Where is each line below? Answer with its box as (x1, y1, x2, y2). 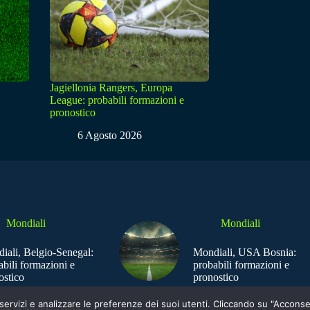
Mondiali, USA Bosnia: (192, 246, 296, 259)
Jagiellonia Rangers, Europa (50, 82, 172, 94)
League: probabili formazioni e (50, 94, 184, 107)
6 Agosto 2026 (77, 129, 142, 142)
